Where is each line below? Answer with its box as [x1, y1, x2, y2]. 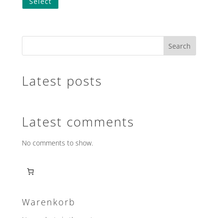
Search [168, 41, 191, 51]
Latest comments [21, 112, 134, 130]
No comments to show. [21, 138, 93, 147]
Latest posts [21, 72, 102, 90]
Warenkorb [21, 196, 75, 208]
